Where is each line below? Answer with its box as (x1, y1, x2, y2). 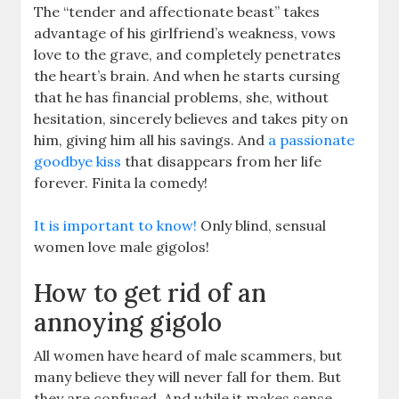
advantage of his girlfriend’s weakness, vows (34, 23, 337, 42)
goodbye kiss (34, 151, 122, 170)
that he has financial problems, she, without (34, 87, 330, 106)
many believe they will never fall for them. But (34, 367, 342, 386)
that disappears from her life (121, 151, 322, 170)
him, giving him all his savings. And (34, 130, 265, 149)
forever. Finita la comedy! (34, 173, 208, 191)
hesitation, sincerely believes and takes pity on (34, 109, 349, 127)
